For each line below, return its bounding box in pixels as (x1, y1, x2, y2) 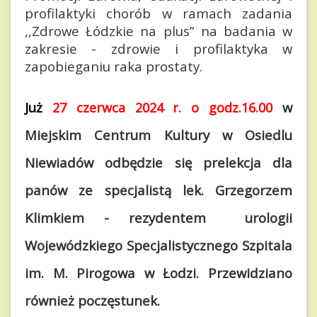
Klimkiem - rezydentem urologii (25, 209, 292, 227)
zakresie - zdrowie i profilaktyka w (25, 40, 292, 58)
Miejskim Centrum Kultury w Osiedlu (25, 126, 292, 144)
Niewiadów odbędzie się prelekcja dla (25, 154, 292, 172)
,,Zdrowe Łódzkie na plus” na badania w (25, 22, 292, 40)
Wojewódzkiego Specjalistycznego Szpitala (25, 236, 292, 255)
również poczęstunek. (25, 292, 160, 310)
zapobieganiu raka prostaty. (25, 57, 202, 76)
